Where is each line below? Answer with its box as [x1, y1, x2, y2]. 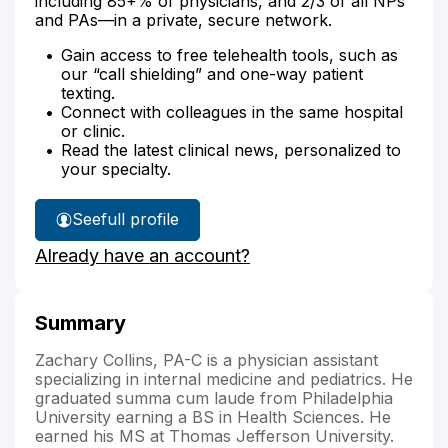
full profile [101, 209, 179, 229]
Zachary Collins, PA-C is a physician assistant [35, 349, 378, 370]
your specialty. [61, 158, 171, 179]
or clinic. [61, 120, 125, 141]
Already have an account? [35, 244, 250, 266]
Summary [35, 310, 126, 335]
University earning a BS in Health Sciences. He [35, 406, 391, 427]
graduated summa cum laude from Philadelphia [35, 387, 393, 408]
